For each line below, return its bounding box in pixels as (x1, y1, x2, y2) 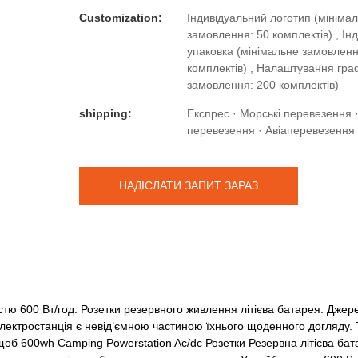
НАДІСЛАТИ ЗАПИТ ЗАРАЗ (119, 178, 258, 192)
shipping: (79, 106, 132, 120)
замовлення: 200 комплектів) (187, 78, 339, 91)
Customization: (79, 10, 162, 24)
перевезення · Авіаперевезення (187, 123, 355, 137)
